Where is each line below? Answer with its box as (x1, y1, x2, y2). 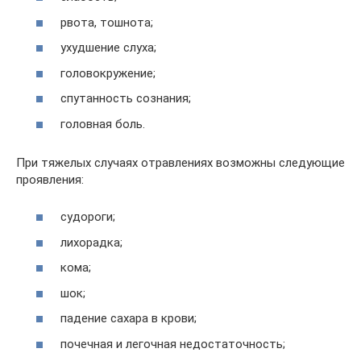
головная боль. (60, 116, 145, 131)
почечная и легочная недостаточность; (60, 336, 285, 351)
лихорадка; (60, 234, 122, 250)
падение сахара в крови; (60, 311, 197, 326)
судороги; (60, 210, 115, 225)
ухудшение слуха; (60, 40, 156, 56)
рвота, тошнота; (60, 15, 153, 30)
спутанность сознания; (60, 91, 191, 106)
